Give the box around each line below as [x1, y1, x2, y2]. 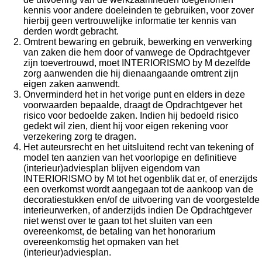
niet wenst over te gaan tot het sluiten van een [23, 216, 212, 226]
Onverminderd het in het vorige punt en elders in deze [23, 89, 245, 99]
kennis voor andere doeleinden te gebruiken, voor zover [23, 5, 254, 15]
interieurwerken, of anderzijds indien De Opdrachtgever [23, 205, 252, 215]
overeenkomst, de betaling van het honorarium [23, 226, 215, 236]
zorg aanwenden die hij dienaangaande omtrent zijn [23, 68, 239, 78]
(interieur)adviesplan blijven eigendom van [23, 163, 200, 173]
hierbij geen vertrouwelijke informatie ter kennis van [23, 16, 236, 26]
